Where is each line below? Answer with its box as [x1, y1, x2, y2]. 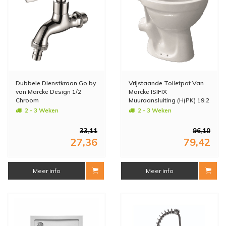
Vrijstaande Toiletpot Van [129, 79, 204, 87]
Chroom [16, 96, 39, 104]
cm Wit [129, 104, 149, 112]
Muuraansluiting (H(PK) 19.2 [129, 96, 209, 104]
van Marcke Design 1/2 [16, 87, 81, 95]
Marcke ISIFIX [129, 87, 167, 95]
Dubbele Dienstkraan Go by [16, 79, 96, 87]
